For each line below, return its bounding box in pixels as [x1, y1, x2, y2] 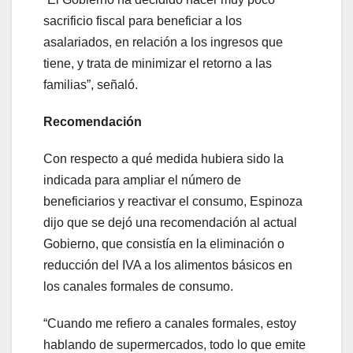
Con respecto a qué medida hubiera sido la [43, 152, 284, 166]
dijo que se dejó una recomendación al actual [43, 216, 297, 230]
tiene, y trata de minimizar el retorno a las [43, 57, 272, 71]
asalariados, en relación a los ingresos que [43, 35, 283, 50]
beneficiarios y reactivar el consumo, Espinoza [43, 195, 303, 209]
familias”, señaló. [43, 78, 138, 92]
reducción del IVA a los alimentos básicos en [43, 258, 292, 273]
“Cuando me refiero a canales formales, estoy [43, 317, 296, 331]
